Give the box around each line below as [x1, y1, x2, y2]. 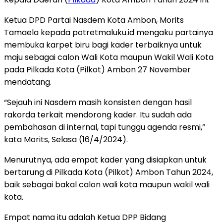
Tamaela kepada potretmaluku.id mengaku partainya [4, 26, 213, 38]
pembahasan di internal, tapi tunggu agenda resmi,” [4, 121, 205, 133]
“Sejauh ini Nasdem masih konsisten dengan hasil [4, 96, 192, 108]
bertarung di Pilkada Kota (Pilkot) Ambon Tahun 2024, [4, 166, 213, 178]
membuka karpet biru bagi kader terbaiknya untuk [4, 39, 202, 51]
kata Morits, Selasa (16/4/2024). [4, 133, 128, 145]
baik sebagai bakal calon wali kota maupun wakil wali [4, 178, 210, 190]
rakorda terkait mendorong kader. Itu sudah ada [4, 109, 192, 120]
